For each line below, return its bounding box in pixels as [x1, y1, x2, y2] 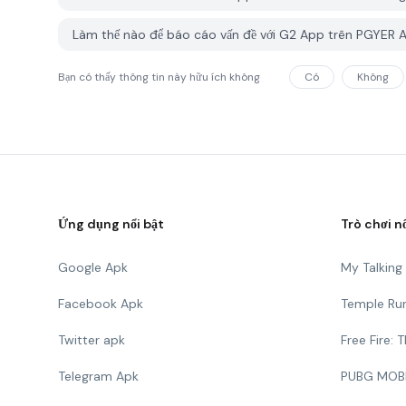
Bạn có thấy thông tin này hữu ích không [58, 70, 260, 84]
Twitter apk [58, 332, 125, 348]
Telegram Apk [58, 368, 139, 384]
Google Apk [58, 259, 128, 275]
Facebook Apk [58, 295, 143, 312]
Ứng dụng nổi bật [58, 216, 164, 232]
